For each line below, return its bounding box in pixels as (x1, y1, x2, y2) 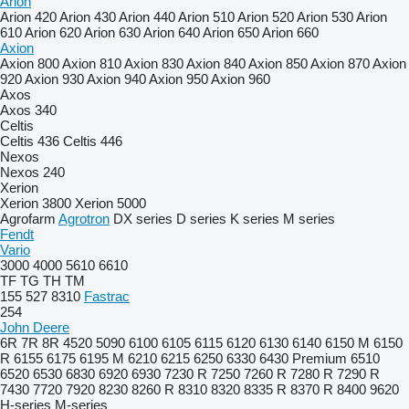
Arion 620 (25, 25, 81, 40)
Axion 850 (248, 56, 308, 71)
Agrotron (58, 211, 110, 226)
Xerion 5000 (75, 195, 146, 211)
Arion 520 (237, 9, 294, 25)
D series (176, 211, 226, 226)
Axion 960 (211, 71, 270, 87)
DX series (113, 211, 173, 226)
